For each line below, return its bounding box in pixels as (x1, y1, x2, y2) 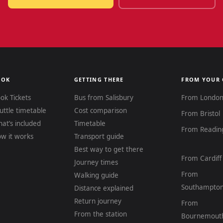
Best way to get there (74, 145, 143, 154)
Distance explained (74, 184, 133, 193)
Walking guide (74, 171, 118, 180)
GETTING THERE (74, 76, 124, 83)
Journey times (74, 158, 118, 167)
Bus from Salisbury (74, 93, 133, 102)
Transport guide (74, 132, 124, 141)
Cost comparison (74, 106, 127, 115)
